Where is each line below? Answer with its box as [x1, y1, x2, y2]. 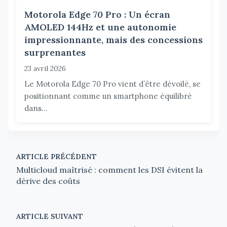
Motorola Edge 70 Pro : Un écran [24, 8, 170, 20]
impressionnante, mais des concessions [24, 33, 203, 46]
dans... [24, 103, 48, 113]
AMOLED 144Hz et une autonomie [24, 21, 176, 33]
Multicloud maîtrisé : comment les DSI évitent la [16, 164, 203, 175]
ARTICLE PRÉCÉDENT [16, 152, 97, 161]
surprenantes [24, 46, 86, 58]
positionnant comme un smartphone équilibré [24, 91, 192, 101]
